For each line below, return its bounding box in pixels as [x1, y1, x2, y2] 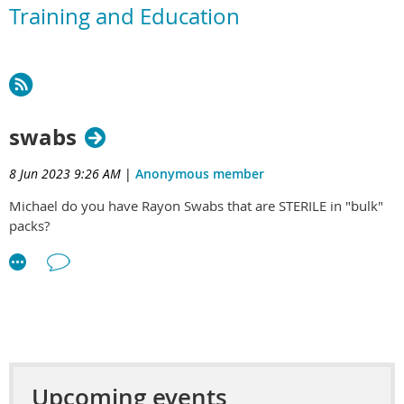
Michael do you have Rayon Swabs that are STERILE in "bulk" [9, 197, 383, 216]
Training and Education [9, 2, 240, 32]
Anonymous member [135, 165, 264, 183]
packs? [9, 216, 50, 235]
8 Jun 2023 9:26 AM [9, 165, 121, 183]
